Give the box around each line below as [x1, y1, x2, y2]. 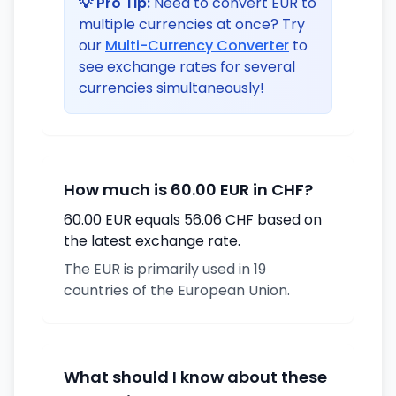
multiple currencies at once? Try [79, 14, 305, 34]
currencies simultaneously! [79, 78, 264, 98]
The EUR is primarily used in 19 [64, 259, 266, 279]
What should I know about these [64, 366, 327, 388]
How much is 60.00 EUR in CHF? [64, 179, 313, 201]
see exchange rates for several [79, 57, 295, 77]
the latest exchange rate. [64, 231, 240, 251]
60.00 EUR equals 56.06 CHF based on [64, 209, 322, 230]
